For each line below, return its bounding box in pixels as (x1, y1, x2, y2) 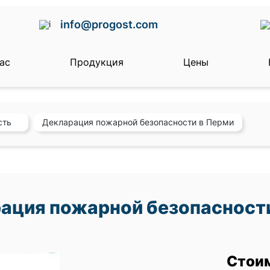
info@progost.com (60, 18, 158, 31)
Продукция (70, 56, 124, 68)
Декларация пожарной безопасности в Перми (42, 117, 234, 128)
